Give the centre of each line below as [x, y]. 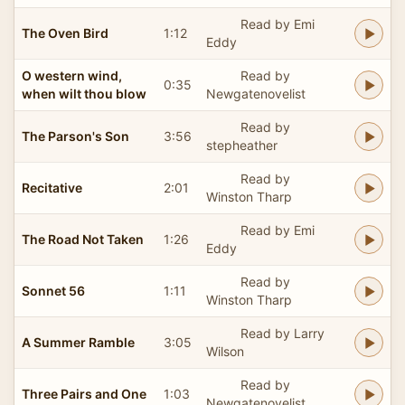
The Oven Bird [65, 33]
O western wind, [72, 75]
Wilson [225, 351]
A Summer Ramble [78, 342]
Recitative [52, 187]
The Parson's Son [75, 136]
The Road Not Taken [83, 239]
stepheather [242, 145]
